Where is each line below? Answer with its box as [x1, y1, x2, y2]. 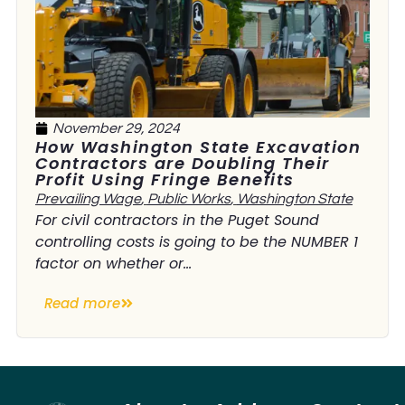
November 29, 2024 [52, 120, 180, 136]
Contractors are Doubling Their [34, 151, 330, 174]
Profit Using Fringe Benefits [34, 167, 295, 191]
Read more [43, 294, 120, 314]
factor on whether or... [34, 252, 192, 274]
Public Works [146, 191, 231, 206]
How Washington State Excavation [34, 135, 362, 158]
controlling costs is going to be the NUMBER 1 [34, 231, 358, 252]
